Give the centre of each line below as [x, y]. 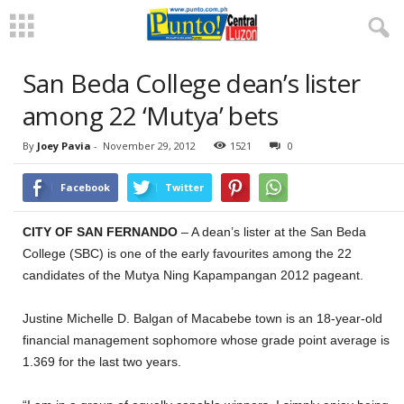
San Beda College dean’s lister [192, 83]
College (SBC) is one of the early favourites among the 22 [187, 253]
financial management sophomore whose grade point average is [206, 340]
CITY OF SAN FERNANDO [100, 232]
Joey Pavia [64, 146]
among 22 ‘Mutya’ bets [151, 115]
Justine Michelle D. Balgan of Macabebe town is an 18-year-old [202, 318]
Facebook [85, 187]
